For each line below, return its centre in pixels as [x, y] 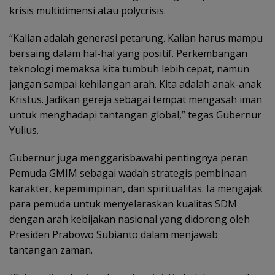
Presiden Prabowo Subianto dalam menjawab [114, 234]
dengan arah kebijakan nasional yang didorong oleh [130, 219]
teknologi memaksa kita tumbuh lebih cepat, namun [129, 68]
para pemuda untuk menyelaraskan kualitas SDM [123, 203]
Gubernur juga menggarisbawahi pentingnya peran [129, 157]
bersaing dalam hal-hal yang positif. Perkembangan [128, 53]
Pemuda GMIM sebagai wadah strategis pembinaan [128, 173]
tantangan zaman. [51, 250]
